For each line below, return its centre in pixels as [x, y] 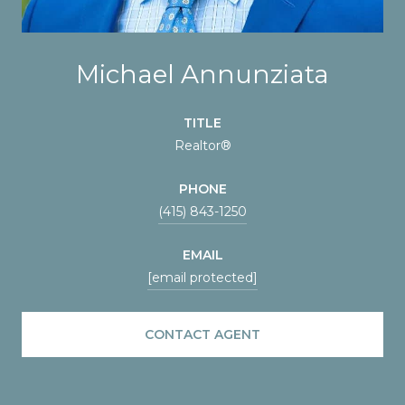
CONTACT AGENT [202, 334]
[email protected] [202, 277]
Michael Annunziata [202, 74]
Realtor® [202, 145]
